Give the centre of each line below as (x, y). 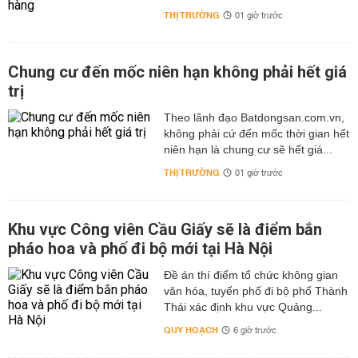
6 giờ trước (255, 331)
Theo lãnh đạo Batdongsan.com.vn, (254, 117)
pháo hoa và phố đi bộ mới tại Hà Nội (140, 249)
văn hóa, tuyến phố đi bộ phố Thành (255, 291)
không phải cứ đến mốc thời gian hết (256, 133)
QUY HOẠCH (191, 330)
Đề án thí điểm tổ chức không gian (251, 275)
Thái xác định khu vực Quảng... (243, 307)
